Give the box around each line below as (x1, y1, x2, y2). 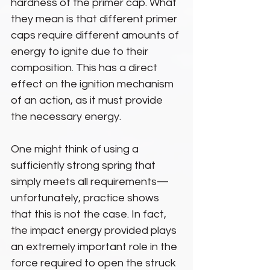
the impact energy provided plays (11, 225, 179, 236)
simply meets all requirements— (11, 176, 169, 187)
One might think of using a (11, 143, 141, 155)
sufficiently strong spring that (11, 160, 158, 171)
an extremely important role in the (11, 241, 180, 253)
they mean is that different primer (11, 13, 180, 25)
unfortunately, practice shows (11, 192, 162, 204)
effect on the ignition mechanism (11, 78, 176, 90)
